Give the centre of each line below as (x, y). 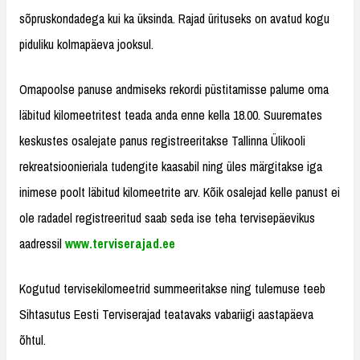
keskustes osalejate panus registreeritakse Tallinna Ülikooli (162, 141)
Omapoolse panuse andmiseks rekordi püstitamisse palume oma (174, 89)
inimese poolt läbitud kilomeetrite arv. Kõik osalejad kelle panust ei (180, 192)
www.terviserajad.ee (120, 243)
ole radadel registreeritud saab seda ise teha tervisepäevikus (167, 218)
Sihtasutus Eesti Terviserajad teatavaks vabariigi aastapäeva (166, 314)
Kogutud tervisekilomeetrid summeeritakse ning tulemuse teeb (172, 288)
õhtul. (33, 340)
